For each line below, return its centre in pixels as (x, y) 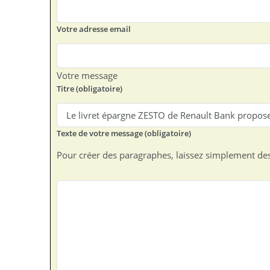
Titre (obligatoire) (90, 88)
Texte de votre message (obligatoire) (124, 133)
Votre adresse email (94, 29)
